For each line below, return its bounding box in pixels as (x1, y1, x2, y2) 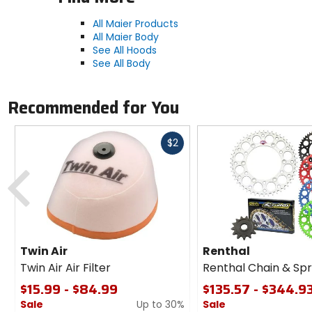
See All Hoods (92, 43, 157, 58)
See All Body (92, 56, 150, 71)
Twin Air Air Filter (20, 260, 111, 276)
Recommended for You (7, 94, 179, 121)
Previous (31, 157, 72, 172)
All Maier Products (92, 17, 178, 31)
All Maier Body (92, 30, 159, 45)
